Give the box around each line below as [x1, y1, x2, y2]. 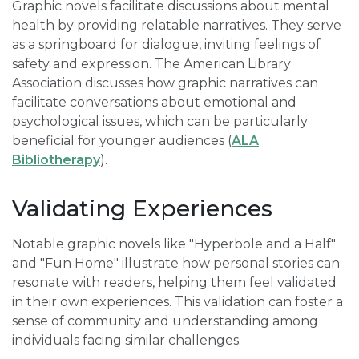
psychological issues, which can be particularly [12, 114, 308, 129]
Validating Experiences [12, 195, 272, 222]
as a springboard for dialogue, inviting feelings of [12, 37, 321, 52]
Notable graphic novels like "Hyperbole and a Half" [12, 236, 336, 252]
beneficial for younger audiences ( [12, 133, 232, 148]
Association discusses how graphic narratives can [12, 75, 318, 91]
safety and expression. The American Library [12, 56, 291, 71]
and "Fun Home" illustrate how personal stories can [12, 256, 340, 271]
